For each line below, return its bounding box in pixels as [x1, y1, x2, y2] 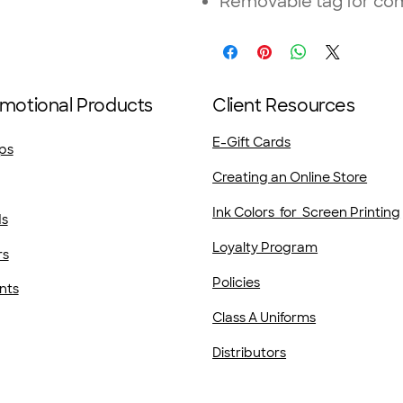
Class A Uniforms [212, 309, 317, 327]
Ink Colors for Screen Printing [212, 204, 401, 221]
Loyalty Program [212, 239, 318, 256]
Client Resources [212, 94, 355, 118]
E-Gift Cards [212, 134, 291, 151]
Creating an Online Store [212, 169, 368, 186]
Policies [212, 274, 261, 291]
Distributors [212, 345, 287, 362]
